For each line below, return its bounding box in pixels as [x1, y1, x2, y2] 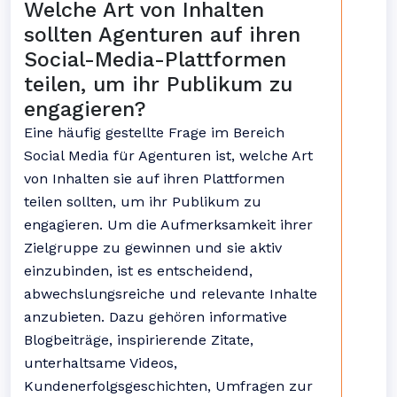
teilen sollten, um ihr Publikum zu [24, 193, 261, 210]
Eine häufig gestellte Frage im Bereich [24, 124, 284, 141]
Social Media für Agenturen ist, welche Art [24, 147, 313, 164]
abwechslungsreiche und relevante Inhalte [24, 285, 317, 302]
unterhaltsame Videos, [24, 354, 177, 371]
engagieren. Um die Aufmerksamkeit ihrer [24, 216, 313, 233]
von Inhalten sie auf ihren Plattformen [24, 170, 284, 187]
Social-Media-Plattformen [24, 47, 286, 72]
